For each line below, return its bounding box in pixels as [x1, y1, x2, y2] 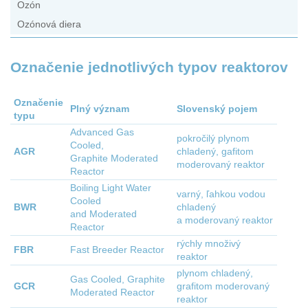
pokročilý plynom [177, 133, 250, 144]
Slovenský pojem [177, 104, 257, 115]
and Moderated [70, 209, 137, 220]
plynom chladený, [177, 268, 253, 279]
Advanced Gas [70, 127, 134, 138]
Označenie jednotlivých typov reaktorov [10, 59, 288, 76]
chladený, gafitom [177, 146, 254, 157]
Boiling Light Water [70, 183, 151, 194]
